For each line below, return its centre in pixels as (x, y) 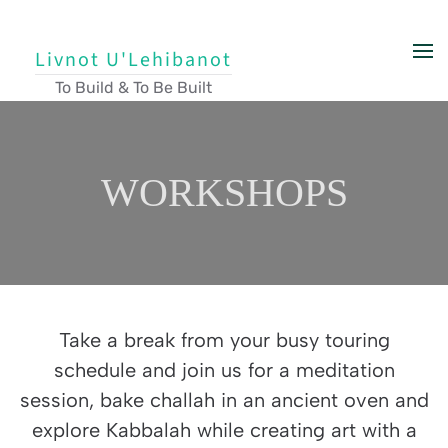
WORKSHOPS (224, 192)
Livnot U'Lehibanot (133, 60)
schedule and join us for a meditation (224, 370)
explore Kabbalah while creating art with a (224, 430)
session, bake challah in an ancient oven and (224, 400)
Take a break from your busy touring (224, 340)
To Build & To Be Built (133, 87)
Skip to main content (110, 46)
